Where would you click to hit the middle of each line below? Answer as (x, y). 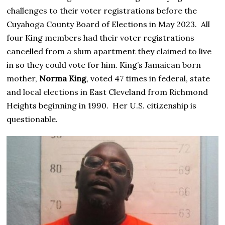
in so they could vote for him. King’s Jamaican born (104, 65)
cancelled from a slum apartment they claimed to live (109, 51)
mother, (23, 79)
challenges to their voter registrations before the (102, 11)
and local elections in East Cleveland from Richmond (107, 92)
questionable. (32, 119)
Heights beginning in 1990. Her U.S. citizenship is (102, 106)
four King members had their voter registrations (101, 38)
